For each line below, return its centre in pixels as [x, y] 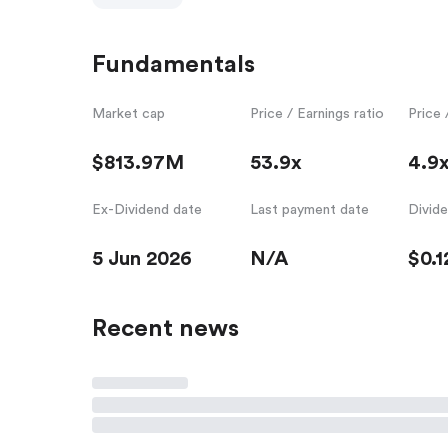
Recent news [165, 328]
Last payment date [309, 209]
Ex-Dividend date [147, 209]
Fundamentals [173, 64]
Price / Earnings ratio [316, 113]
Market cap [128, 113]
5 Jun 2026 [142, 258]
